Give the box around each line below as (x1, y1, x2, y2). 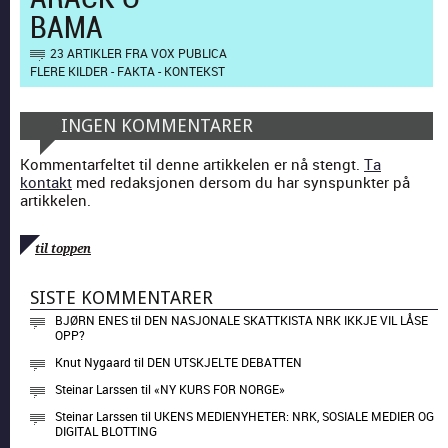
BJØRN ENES (55, 311, 128, 328)
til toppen (35, 241, 91, 256)
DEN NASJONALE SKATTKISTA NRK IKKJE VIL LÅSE (144, 311, 428, 328)
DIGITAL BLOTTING (55, 422, 157, 439)
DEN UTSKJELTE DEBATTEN (147, 353, 302, 370)
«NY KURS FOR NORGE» (154, 380, 285, 397)
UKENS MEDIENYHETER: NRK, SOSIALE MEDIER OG (154, 407, 434, 424)
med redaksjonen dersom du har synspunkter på (72, 171, 410, 192)
